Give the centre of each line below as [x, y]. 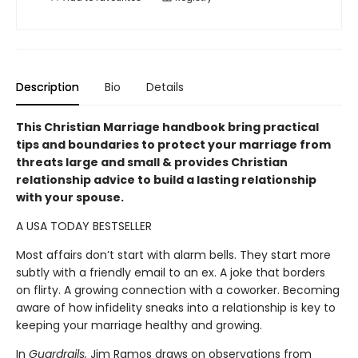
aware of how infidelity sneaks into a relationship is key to [176, 307]
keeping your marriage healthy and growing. [139, 325]
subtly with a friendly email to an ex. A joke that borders [171, 272]
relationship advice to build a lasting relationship [166, 179]
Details [165, 87]
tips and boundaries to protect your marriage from [173, 144]
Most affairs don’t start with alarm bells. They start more [173, 255]
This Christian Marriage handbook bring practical [167, 127]
